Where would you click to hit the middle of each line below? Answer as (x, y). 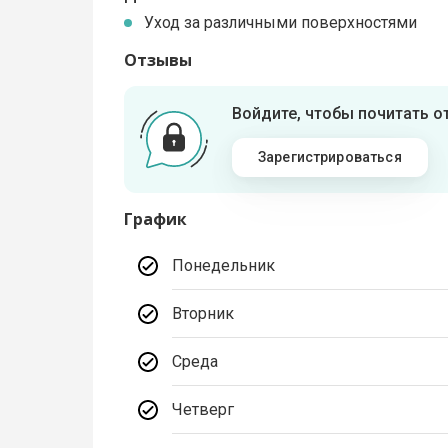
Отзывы (158, 59)
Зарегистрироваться (329, 156)
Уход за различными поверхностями (281, 22)
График (156, 218)
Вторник (203, 313)
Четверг (203, 409)
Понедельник (224, 265)
